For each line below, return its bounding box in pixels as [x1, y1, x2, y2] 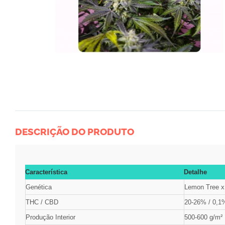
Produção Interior [26, 213, 75, 221]
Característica [25, 168, 67, 176]
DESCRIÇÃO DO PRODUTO [15, 126, 134, 138]
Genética [26, 183, 52, 191]
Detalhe [184, 168, 207, 176]
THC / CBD [26, 198, 58, 206]
